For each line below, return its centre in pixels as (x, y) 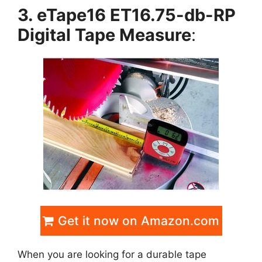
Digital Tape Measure (104, 35)
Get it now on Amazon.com (137, 221)
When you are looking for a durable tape (112, 255)
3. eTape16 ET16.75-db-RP (127, 15)
